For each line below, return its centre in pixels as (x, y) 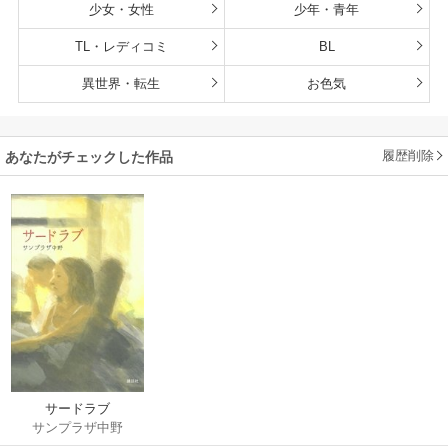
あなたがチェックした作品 (89, 156)
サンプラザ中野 (78, 428)
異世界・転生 (121, 83)
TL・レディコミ (121, 46)
